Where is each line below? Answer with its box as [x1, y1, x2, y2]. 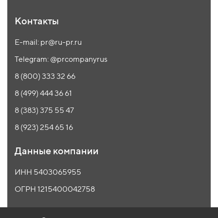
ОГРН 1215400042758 [15, 184, 95, 194]
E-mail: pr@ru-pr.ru [15, 37, 82, 47]
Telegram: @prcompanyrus [15, 54, 108, 64]
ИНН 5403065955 [15, 167, 81, 177]
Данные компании [15, 145, 99, 156]
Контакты [15, 15, 59, 26]
